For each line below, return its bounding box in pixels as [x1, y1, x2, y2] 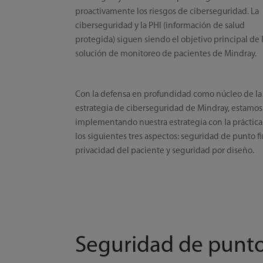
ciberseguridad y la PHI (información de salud [75, 21, 245, 31]
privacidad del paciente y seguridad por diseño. [75, 146, 255, 156]
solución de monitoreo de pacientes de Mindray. [75, 49, 257, 59]
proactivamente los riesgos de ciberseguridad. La [75, 6, 259, 16]
